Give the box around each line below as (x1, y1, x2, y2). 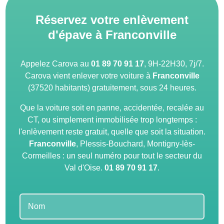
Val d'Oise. (64, 163, 104, 172)
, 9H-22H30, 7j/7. (143, 59, 204, 68)
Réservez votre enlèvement (35, 13, 188, 27)
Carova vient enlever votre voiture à (24, 71, 152, 80)
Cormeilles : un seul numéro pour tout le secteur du (22, 151, 202, 160)
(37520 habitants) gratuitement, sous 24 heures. (27, 83, 196, 92)
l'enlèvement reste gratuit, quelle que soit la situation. (18, 127, 205, 136)
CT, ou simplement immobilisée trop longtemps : (27, 115, 197, 124)
